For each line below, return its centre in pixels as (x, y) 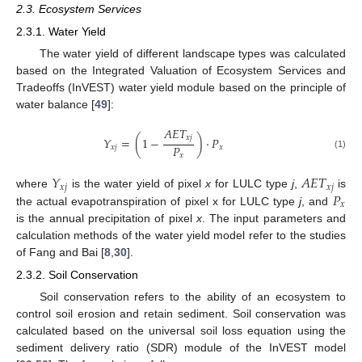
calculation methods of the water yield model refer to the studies (181, 235)
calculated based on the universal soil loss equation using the (181, 331)
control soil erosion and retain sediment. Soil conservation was (181, 314)
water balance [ (55, 105)
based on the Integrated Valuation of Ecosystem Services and (181, 71)
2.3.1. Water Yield (61, 31)
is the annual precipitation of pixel (106, 218)
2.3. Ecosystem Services (79, 8)
